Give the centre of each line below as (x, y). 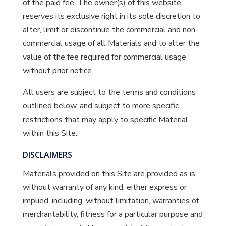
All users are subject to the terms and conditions (109, 92)
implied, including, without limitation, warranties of (110, 201)
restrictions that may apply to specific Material (105, 120)
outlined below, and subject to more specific (100, 106)
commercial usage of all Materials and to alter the (111, 43)
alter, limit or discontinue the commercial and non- (110, 30)
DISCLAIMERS (47, 155)
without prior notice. (58, 71)
